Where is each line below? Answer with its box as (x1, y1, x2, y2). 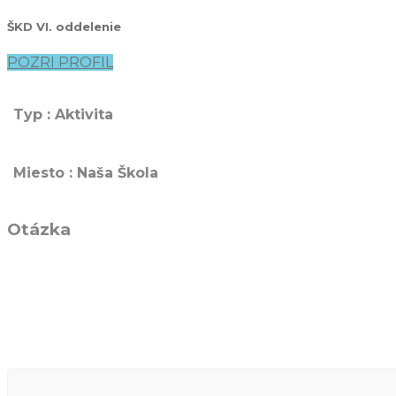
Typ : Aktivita (13, 105, 113, 123)
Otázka (7, 219, 71, 240)
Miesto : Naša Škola (13, 164, 158, 181)
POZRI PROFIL (7, 53, 113, 71)
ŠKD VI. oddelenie (7, 19, 121, 34)
